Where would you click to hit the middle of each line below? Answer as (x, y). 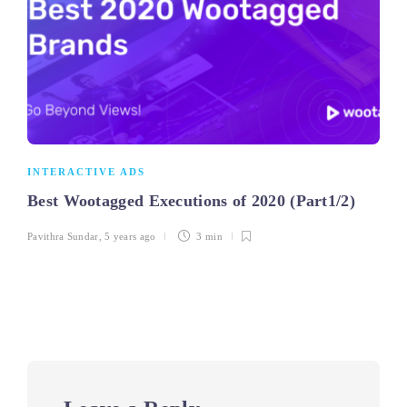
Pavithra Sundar (63, 237)
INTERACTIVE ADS (86, 172)
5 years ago (130, 237)
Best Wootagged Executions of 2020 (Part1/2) (194, 201)
